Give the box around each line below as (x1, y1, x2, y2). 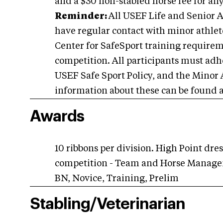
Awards (30, 109, 84, 124)
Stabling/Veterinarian (30, 196, 185, 212)
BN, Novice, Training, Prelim (55, 174, 179, 183)
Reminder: (55, 12, 109, 21)
